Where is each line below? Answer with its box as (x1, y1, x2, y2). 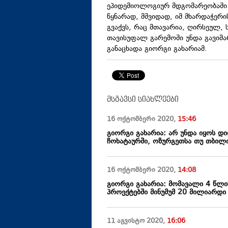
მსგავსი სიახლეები (107, 95, 179, 104)
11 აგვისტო (107, 216, 145, 227)
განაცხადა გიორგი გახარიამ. (107, 44, 207, 55)
